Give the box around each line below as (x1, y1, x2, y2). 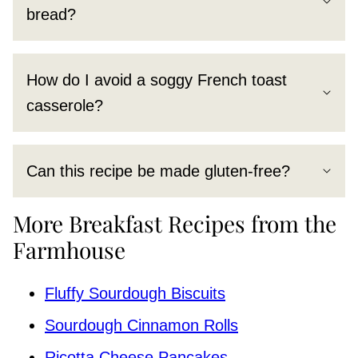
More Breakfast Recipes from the (13, 208, 336, 238)
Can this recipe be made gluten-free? (26, 161, 290, 180)
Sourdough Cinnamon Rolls (45, 316, 238, 334)
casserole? (26, 96, 103, 114)
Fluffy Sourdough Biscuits (45, 284, 225, 302)
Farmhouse (13, 234, 125, 265)
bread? (26, 5, 76, 23)
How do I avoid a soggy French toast (26, 70, 287, 89)
